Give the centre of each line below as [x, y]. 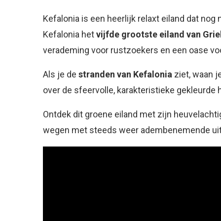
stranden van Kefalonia [125, 74]
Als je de [61, 74]
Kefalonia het [70, 34]
